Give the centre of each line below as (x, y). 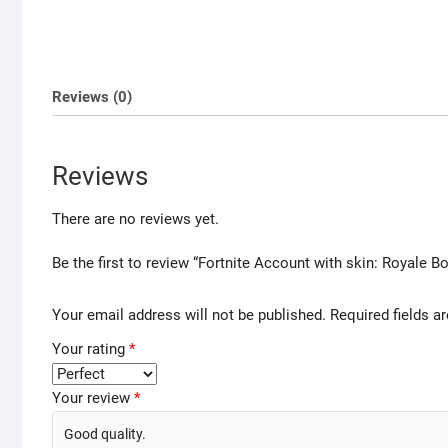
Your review (93, 397)
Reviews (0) (92, 96)
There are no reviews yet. (135, 219)
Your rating (90, 348)
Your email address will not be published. (189, 314)
